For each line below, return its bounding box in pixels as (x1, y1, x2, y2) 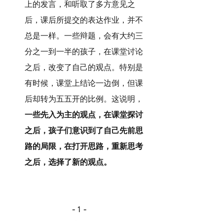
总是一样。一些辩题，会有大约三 (25, 31, 143, 41)
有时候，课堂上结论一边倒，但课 (25, 78, 143, 89)
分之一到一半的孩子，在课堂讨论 (25, 47, 143, 57)
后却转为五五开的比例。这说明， (25, 94, 143, 105)
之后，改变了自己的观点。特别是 (25, 63, 143, 73)
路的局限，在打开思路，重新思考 (25, 142, 143, 152)
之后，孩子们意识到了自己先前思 (25, 126, 143, 136)
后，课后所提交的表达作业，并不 (25, 15, 143, 26)
